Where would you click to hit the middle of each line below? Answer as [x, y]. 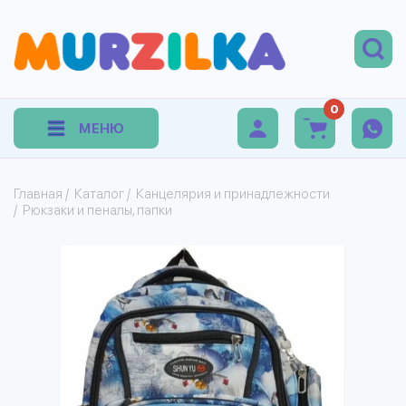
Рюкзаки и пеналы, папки [97, 210]
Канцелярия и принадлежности [233, 194]
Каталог [99, 194]
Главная [38, 194]
